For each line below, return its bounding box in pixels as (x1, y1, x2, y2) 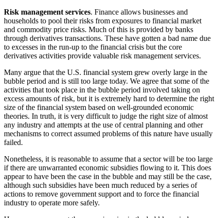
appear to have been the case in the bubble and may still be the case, (4, 172, 212, 181)
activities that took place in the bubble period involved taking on (4, 85, 200, 94)
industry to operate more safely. (4, 198, 100, 207)
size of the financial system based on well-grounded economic (4, 103, 194, 111)
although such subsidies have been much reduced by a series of (4, 181, 197, 189)
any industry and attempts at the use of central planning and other (4, 120, 203, 129)
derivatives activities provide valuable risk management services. (4, 51, 201, 60)
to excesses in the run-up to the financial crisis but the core (4, 42, 182, 51)
